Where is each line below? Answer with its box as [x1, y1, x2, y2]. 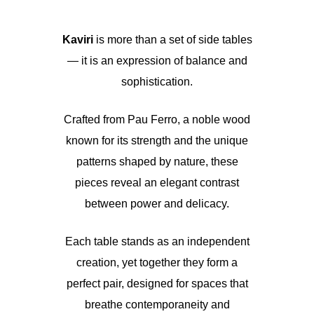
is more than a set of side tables [93, 34, 252, 46]
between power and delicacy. [85, 198, 229, 210]
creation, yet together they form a [76, 257, 238, 268]
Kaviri [62, 34, 93, 46]
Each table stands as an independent [64, 235, 250, 247]
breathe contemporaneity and [84, 299, 230, 310]
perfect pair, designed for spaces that [66, 278, 248, 289]
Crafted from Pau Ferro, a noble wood [64, 114, 250, 125]
